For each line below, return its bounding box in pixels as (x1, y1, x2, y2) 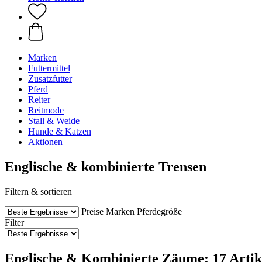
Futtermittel (28, 63, 70, 73)
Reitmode (28, 105, 64, 115)
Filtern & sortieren (5, 186, 72, 196)
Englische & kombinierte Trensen (5, 158, 206, 174)
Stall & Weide (28, 116, 80, 126)
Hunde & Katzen (28, 126, 91, 136)
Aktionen (28, 137, 63, 147)
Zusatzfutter (28, 74, 72, 84)
